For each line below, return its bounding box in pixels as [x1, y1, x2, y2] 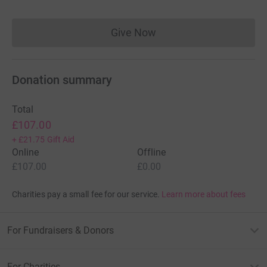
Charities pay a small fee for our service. [12, 190, 160, 200]
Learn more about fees [162, 190, 246, 200]
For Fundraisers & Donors [7, 225, 114, 237]
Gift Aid [46, 135, 75, 145]
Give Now [110, 26, 157, 39]
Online [12, 147, 39, 159]
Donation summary [12, 73, 112, 88]
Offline [137, 147, 166, 159]
